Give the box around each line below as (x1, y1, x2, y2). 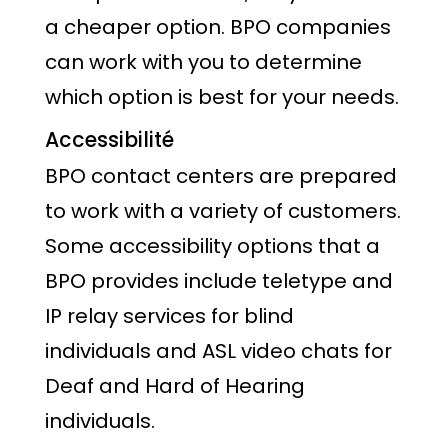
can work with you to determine (45, 47, 362, 76)
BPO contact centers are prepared (45, 162, 397, 191)
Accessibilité (45, 126, 174, 155)
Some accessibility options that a (45, 232, 380, 261)
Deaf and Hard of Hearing (45, 372, 305, 401)
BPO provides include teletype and (45, 267, 393, 296)
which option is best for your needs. (45, 82, 399, 111)
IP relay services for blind (45, 302, 294, 331)
